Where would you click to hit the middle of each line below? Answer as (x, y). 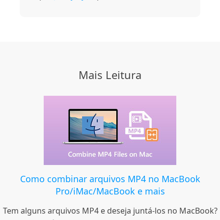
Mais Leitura (110, 75)
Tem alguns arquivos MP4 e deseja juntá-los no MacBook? (110, 211)
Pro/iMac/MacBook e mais (110, 191)
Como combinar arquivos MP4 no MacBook (110, 179)
